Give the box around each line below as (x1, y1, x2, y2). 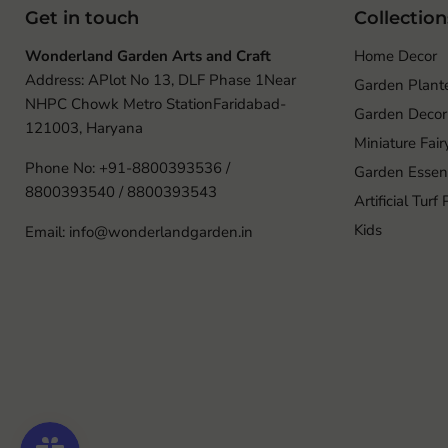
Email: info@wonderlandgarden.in (25, 221, 253, 242)
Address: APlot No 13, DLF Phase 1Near (25, 69, 296, 90)
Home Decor (353, 45, 437, 66)
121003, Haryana (25, 117, 143, 138)
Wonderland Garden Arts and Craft (25, 45, 271, 66)
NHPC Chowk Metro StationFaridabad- (25, 93, 286, 114)
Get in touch (25, 6, 139, 29)
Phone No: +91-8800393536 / (25, 157, 230, 178)
